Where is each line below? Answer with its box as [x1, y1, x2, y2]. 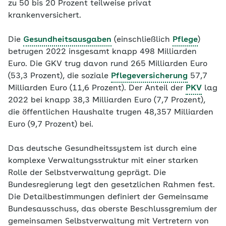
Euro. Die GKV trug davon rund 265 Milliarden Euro [8, 60, 207, 68]
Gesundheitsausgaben [23, 36, 111, 44]
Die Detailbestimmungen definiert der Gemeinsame [8, 193, 208, 201]
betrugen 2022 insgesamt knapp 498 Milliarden [8, 48, 197, 56]
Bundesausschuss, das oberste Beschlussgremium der [8, 205, 217, 213]
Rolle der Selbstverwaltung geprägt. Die [8, 169, 166, 177]
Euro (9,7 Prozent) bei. [8, 121, 93, 129]
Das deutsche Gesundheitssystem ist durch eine [8, 145, 197, 153]
